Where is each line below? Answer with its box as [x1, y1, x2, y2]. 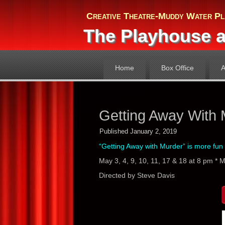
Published [99, 128, 128, 135]
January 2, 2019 [130, 128, 177, 135]
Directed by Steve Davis [99, 171, 175, 179]
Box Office [161, 64, 194, 72]
